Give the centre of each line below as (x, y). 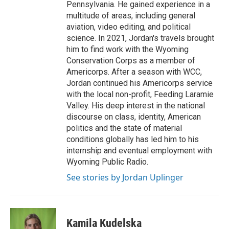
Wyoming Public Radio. (107, 162)
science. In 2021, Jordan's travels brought (140, 38)
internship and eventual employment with (139, 151)
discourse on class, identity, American (134, 117)
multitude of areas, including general (131, 16)
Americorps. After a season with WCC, (134, 72)
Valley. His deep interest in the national (136, 106)
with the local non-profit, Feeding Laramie (140, 95)
